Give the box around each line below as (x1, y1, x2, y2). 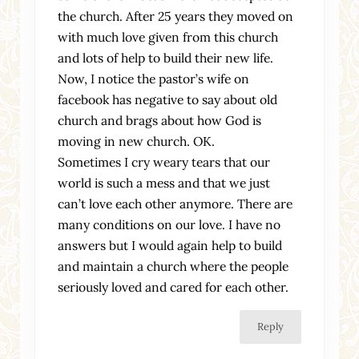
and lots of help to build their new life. (58, 49, 274, 66)
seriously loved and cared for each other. (58, 278, 289, 295)
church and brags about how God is (58, 111, 262, 128)
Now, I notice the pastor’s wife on (58, 70, 250, 87)
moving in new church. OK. (58, 132, 216, 149)
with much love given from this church (58, 28, 279, 45)
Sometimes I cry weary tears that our (58, 153, 271, 170)
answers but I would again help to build (58, 236, 283, 253)
